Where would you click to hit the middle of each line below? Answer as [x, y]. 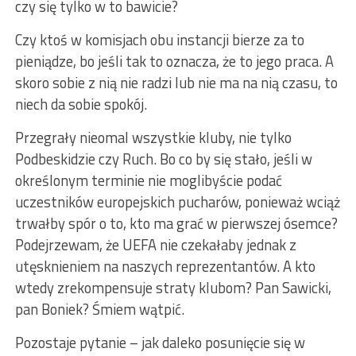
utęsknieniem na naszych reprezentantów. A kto [165, 267]
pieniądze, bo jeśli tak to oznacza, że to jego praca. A [174, 62]
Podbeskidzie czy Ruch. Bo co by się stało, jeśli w [163, 159]
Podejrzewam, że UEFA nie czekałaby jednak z [155, 245]
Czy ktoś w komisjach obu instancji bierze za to [159, 40]
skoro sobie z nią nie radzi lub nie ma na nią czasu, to [176, 83]
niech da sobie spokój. [81, 104]
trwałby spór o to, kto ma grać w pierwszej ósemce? [176, 224]
